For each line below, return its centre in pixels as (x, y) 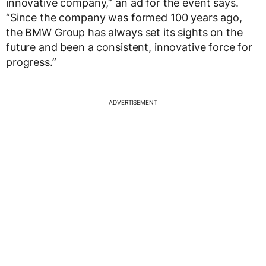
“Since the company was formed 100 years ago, (124, 17)
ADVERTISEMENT (133, 102)
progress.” (31, 62)
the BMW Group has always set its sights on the (124, 32)
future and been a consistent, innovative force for (129, 47)
